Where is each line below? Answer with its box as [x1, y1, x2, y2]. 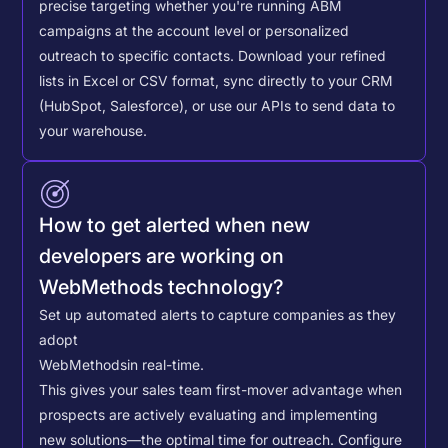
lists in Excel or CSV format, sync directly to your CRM [39, 73, 394, 90]
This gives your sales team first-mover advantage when [39, 381, 403, 398]
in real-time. [127, 356, 205, 373]
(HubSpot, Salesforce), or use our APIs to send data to [39, 98, 396, 115]
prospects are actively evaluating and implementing [39, 406, 379, 423]
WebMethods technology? [39, 274, 285, 299]
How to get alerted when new [39, 212, 311, 237]
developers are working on [39, 243, 285, 268]
